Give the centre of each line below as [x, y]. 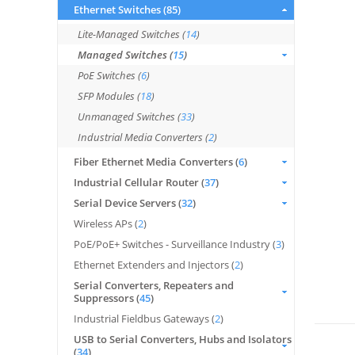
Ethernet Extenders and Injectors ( [154, 265]
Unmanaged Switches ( [129, 116]
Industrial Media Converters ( [143, 137]
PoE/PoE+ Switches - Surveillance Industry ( [175, 244]
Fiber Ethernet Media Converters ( [156, 162]
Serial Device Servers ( [128, 203]
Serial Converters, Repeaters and [154, 285]
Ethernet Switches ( [120, 10]
